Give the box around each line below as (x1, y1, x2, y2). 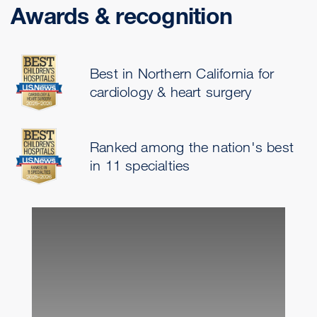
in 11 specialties (90, 156, 190, 173)
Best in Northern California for (90, 64, 275, 81)
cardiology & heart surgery (90, 83, 252, 100)
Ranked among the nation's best (90, 138, 294, 155)
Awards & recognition (11, 1, 232, 30)
